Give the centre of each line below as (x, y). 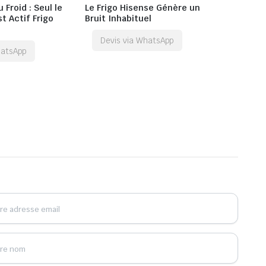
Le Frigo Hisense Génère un (142, 8)
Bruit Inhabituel (118, 19)
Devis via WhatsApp (137, 41)
